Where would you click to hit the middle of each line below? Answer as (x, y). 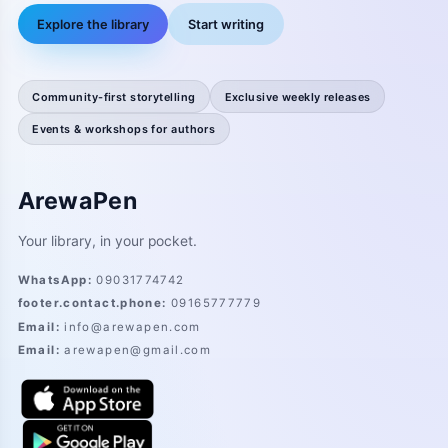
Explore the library (92, 24)
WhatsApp (52, 279)
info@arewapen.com (132, 326)
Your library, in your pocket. (107, 240)
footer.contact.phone (90, 303)
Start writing (226, 24)
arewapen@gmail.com (138, 350)
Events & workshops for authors (124, 128)
